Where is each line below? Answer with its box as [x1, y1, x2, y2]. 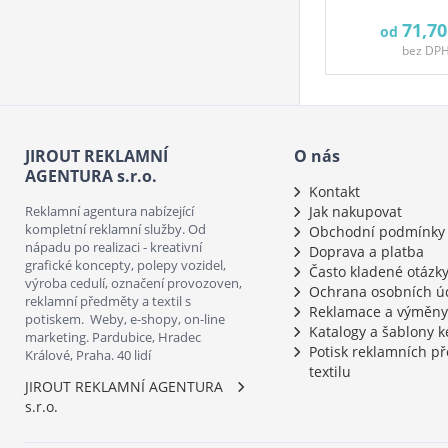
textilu [308, 362, 351, 381]
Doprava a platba [308, 242, 424, 261]
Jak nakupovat [308, 202, 402, 221]
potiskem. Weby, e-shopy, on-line [25, 310, 225, 328]
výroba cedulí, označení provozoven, [25, 274, 242, 292]
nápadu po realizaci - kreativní [25, 238, 202, 256]
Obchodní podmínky [308, 222, 445, 241]
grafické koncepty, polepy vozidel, [25, 256, 226, 274]
